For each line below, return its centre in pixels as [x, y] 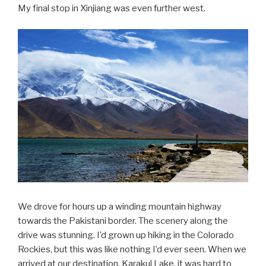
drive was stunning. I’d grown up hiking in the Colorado [126, 235]
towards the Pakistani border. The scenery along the [123, 221]
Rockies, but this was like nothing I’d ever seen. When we [132, 250]
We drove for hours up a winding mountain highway [120, 207]
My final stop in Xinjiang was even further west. [112, 9]
